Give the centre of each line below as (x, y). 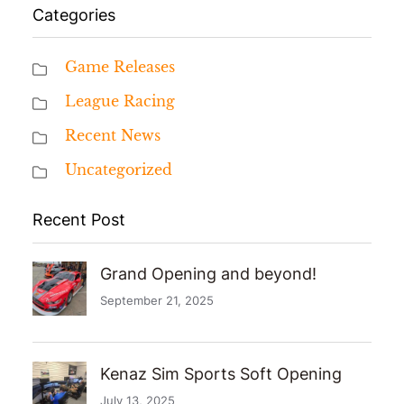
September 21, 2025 (157, 301)
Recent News (113, 136)
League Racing (120, 101)
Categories (74, 14)
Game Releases (120, 67)
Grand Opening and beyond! (208, 274)
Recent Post (79, 220)
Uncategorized (119, 170)
